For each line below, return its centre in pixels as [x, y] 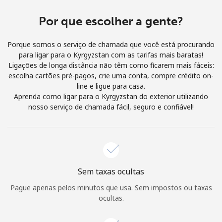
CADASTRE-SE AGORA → [126, 120]
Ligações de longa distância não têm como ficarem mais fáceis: [111, 65]
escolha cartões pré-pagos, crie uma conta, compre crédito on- [111, 75]
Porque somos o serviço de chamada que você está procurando [111, 44]
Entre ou [69, 120]
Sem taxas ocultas [111, 171]
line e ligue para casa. [111, 86]
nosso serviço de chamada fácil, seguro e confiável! [111, 107]
